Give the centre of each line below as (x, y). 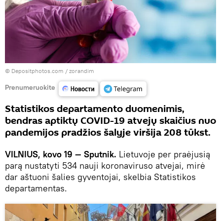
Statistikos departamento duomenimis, (95, 109)
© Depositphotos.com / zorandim (50, 71)
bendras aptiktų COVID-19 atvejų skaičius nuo (110, 121)
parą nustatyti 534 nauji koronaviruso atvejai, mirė (105, 165)
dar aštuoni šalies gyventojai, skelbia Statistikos (100, 177)
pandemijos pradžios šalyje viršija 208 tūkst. (108, 132)
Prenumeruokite (30, 88)
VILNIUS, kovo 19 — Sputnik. (61, 154)
